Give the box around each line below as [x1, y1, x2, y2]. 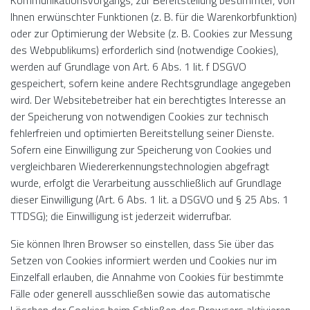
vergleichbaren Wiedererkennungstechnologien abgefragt [10, 158, 269, 174]
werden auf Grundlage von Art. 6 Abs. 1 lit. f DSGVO [10, 58, 246, 75]
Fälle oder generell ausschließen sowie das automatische [10, 285, 271, 302]
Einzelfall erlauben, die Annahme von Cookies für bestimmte [10, 268, 284, 285]
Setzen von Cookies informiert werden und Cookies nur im [10, 252, 277, 268]
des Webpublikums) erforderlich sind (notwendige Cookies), [10, 42, 278, 58]
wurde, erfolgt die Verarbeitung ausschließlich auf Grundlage [10, 174, 282, 191]
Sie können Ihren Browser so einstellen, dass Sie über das [10, 235, 274, 252]
